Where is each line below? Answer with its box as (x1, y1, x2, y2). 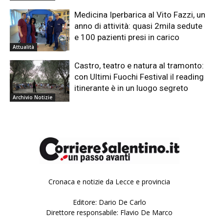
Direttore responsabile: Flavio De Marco (46, 208, 173, 218)
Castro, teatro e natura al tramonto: (74, 60, 204, 70)
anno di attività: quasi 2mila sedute (74, 21, 203, 31)
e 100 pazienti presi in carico (74, 32, 180, 43)
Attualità (13, 43, 34, 50)
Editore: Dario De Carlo (72, 197, 146, 207)
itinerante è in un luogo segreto (74, 83, 189, 93)
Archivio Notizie (13, 94, 52, 101)
